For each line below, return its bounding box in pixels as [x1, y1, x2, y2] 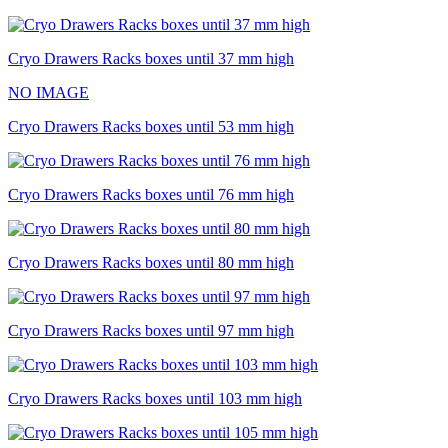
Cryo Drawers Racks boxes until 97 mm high [8, 321, 294, 339]
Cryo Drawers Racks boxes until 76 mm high [8, 185, 294, 203]
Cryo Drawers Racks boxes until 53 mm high [8, 117, 294, 135]
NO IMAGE [8, 83, 89, 101]
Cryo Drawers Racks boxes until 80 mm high [8, 253, 294, 271]
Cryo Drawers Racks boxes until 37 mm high [8, 49, 294, 67]
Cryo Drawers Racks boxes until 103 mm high [8, 389, 302, 407]
